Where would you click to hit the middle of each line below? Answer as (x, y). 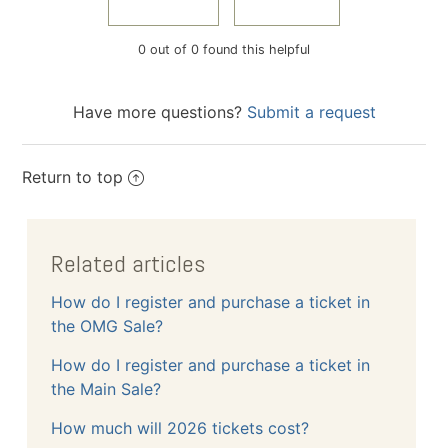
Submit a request (311, 111)
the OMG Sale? (107, 326)
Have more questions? (159, 111)
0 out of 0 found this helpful (224, 49)
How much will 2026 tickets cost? (180, 428)
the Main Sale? (106, 389)
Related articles (128, 263)
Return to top (73, 176)
